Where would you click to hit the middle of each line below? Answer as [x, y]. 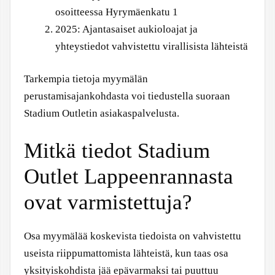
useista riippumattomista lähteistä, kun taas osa [126, 253]
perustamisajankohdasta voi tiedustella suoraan [127, 96]
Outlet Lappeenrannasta [129, 176]
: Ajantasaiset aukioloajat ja [137, 29]
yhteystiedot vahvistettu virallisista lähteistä [152, 46]
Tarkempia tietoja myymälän [86, 79]
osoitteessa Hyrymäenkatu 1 [117, 12]
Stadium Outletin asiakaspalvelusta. [102, 113]
